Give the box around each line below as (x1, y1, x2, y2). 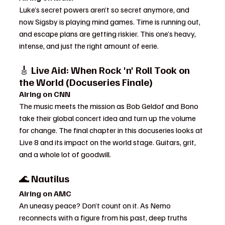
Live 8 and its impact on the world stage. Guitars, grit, (19, 137, 197, 147)
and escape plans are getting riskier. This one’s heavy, (19, 29, 197, 39)
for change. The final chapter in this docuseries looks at (19, 125, 204, 135)
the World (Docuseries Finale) (19, 75, 153, 88)
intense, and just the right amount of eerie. (19, 41, 159, 51)
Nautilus (31, 172, 69, 185)
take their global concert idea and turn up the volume (19, 113, 197, 123)
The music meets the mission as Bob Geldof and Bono (19, 101, 200, 111)
